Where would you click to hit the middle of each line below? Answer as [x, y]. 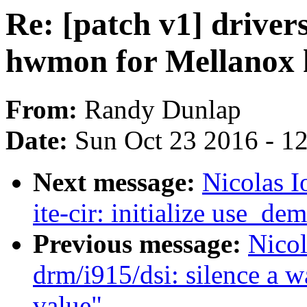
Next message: [118, 182]
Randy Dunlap [163, 110]
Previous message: [140, 244]
